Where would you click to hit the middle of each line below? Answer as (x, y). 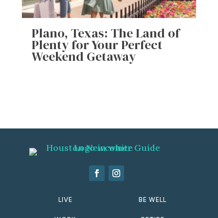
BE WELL (153, 200)
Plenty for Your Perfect (97, 45)
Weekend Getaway (83, 56)
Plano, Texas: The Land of (105, 33)
